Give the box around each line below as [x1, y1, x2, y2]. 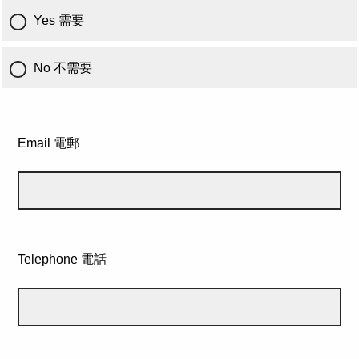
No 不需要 [34, 61, 92, 75]
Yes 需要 [34, 14, 84, 27]
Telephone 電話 [18, 252, 107, 266]
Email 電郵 [18, 135, 79, 150]
